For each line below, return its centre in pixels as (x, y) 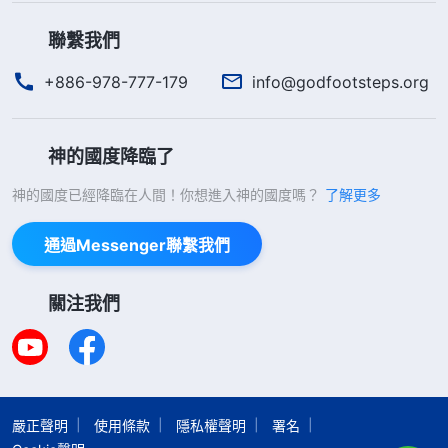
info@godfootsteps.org (340, 81)
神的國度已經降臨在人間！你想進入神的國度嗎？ (166, 194)
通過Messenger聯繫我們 (137, 244)
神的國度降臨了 (111, 156)
